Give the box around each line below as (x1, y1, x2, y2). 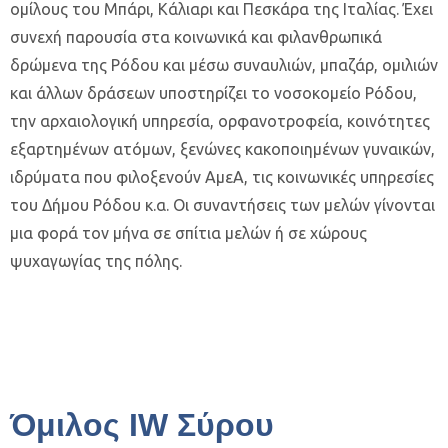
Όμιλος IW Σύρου (10, 407, 274, 443)
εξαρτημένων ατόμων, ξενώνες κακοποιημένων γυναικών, (10, 140, 435, 158)
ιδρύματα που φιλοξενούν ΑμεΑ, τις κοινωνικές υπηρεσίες (10, 168, 434, 186)
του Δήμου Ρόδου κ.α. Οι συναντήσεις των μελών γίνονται (10, 196, 435, 214)
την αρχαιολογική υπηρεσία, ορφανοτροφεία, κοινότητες (10, 112, 430, 130)
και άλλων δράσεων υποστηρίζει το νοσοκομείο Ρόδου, (10, 84, 417, 102)
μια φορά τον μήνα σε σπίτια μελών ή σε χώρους (10, 224, 367, 242)
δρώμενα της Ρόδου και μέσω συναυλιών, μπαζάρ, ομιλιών (10, 56, 438, 74)
